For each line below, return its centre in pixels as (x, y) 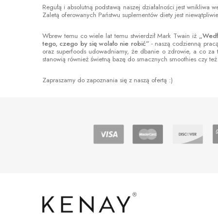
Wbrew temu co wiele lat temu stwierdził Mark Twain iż (121, 36)
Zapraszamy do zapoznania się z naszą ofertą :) (108, 80)
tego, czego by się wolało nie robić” (97, 44)
